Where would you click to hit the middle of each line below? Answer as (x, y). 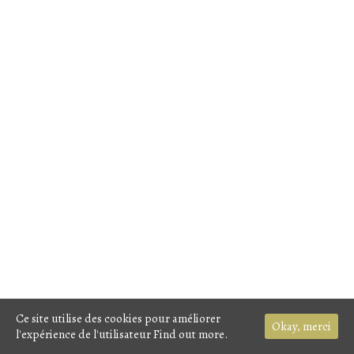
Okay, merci (301, 326)
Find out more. (190, 334)
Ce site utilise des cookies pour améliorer (118, 318)
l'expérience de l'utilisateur (85, 334)
